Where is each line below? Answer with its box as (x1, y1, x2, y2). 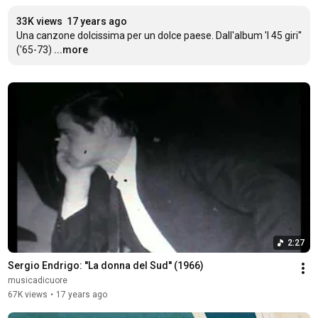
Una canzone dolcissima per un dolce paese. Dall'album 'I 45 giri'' (16, 30, 302, 41)
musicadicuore (7, 275, 67, 285)
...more (53, 44, 88, 55)
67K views (7, 289, 48, 300)
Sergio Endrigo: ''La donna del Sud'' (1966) (7, 259, 204, 271)
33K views (16, 16, 62, 27)
